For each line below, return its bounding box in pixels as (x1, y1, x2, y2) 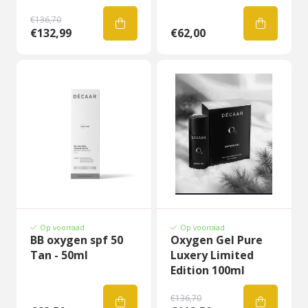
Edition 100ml (170, 263, 245, 278)
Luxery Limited (170, 247, 254, 263)
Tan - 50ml (30, 247, 88, 263)
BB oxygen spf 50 (30, 232, 123, 247)
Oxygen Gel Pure (170, 232, 263, 247)
